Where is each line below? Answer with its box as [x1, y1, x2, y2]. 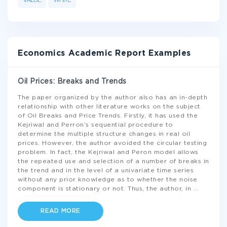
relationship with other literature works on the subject [18, 104, 201, 109]
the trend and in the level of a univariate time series [18, 168, 194, 173]
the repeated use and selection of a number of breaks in [18, 159, 209, 164]
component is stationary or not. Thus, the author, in [18, 186, 194, 192]
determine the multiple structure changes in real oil [18, 131, 190, 137]
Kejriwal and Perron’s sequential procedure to [18, 122, 173, 128]
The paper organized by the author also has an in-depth [18, 95, 207, 100]
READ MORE [41, 208, 81, 214]
